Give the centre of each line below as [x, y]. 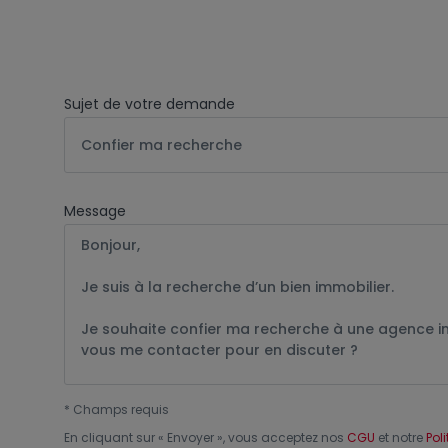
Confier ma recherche [161, 145]
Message [95, 211]
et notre [400, 437]
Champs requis [121, 409]
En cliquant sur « [115, 437]
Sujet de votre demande [149, 104]
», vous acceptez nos [280, 437]
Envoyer [190, 437]
